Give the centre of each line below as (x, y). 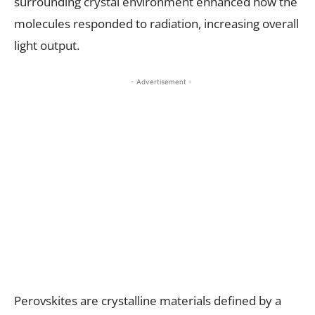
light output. (47, 45)
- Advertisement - (161, 81)
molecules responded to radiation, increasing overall (156, 23)
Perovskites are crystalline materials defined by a (148, 300)
